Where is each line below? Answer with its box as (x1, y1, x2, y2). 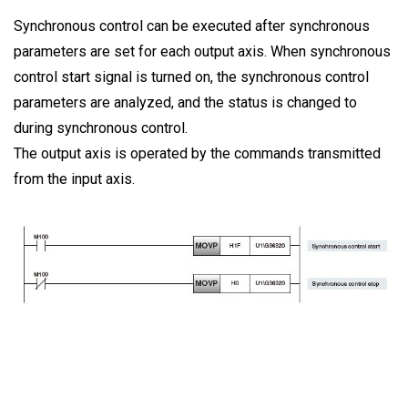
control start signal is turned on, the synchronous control (14, 68, 369, 87)
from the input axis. (14, 170, 135, 189)
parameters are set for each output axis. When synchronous (14, 43, 391, 61)
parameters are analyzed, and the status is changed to (14, 94, 357, 112)
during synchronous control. (14, 119, 188, 138)
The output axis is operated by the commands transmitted (14, 145, 381, 163)
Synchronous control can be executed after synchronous (14, 17, 370, 36)
